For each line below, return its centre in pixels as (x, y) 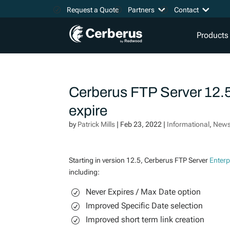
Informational (188, 124)
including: (84, 172)
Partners (141, 10)
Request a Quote (93, 10)
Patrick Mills (97, 124)
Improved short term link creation (145, 219)
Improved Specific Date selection (145, 205)
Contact (187, 10)
